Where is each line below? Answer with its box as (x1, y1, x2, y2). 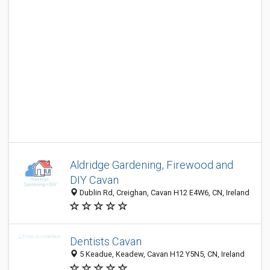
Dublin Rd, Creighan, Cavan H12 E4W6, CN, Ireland (78, 188, 250, 197)
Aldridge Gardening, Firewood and (70, 159, 233, 171)
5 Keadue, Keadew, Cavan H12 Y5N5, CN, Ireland (78, 250, 245, 259)
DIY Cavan (70, 174, 119, 186)
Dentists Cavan (70, 235, 142, 248)
